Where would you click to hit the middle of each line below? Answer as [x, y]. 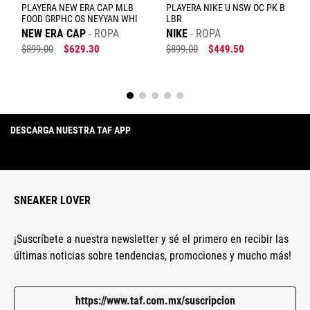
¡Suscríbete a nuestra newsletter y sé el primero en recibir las [151, 239]
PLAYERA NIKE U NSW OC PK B [226, 8]
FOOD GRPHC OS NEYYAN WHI [80, 19]
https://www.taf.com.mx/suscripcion [155, 300]
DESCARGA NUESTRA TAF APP [71, 130]
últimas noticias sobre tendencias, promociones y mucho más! [153, 256]
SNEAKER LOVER [52, 201]
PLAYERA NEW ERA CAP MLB [77, 8]
